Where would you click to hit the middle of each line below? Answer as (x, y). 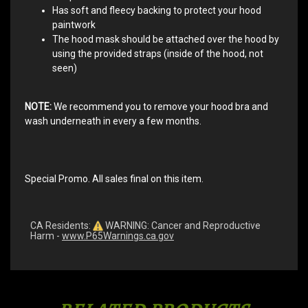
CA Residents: (62, 225)
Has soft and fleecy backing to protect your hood (157, 10)
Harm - (46, 236)
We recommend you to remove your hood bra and (160, 106)
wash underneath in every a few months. (113, 121)
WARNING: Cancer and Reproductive (182, 225)
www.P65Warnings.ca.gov (118, 236)
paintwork (74, 24)
